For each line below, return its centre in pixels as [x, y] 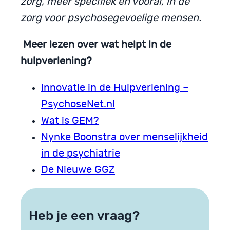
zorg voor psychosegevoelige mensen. [111, 18]
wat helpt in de [136, 45]
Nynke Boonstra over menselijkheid [124, 137]
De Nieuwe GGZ [78, 170]
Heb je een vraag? [84, 215]
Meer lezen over [61, 45]
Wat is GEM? [70, 121]
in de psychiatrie [81, 154]
